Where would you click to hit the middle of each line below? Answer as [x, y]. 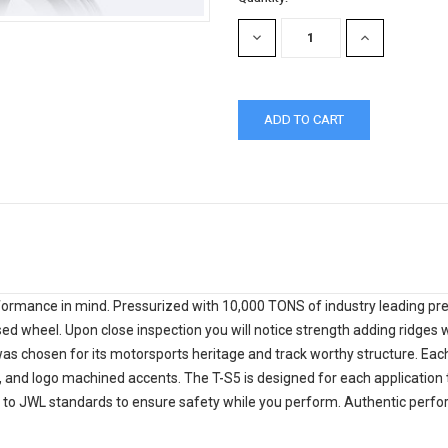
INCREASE [386, 38]
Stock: [256, 16]
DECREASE [280, 38]
